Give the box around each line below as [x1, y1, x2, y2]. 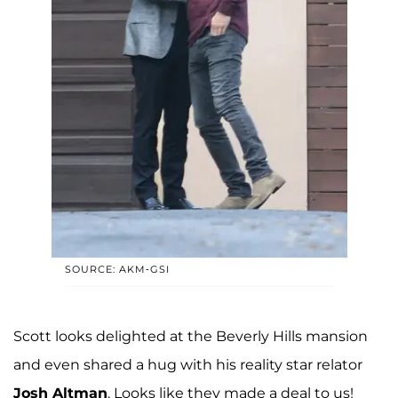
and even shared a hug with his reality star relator [13, 356, 362, 374]
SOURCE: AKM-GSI [64, 263, 170, 276]
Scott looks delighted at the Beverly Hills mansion [13, 328, 368, 346]
